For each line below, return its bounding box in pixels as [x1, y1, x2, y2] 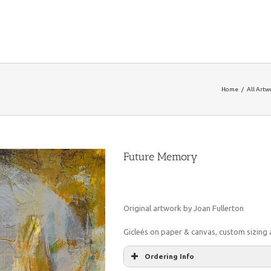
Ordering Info [145, 252, 194, 260]
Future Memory [123, 150, 198, 163]
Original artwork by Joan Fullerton [123, 204, 244, 212]
